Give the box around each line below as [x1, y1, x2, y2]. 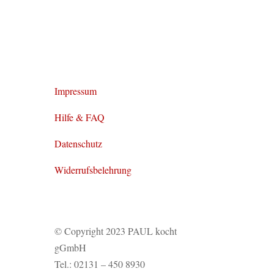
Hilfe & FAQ [54, 111, 105, 124]
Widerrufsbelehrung [54, 163, 132, 177]
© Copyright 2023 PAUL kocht [54, 224, 177, 237]
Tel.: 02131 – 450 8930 [54, 257, 149, 270]
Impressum [54, 84, 97, 98]
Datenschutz [54, 137, 103, 150]
